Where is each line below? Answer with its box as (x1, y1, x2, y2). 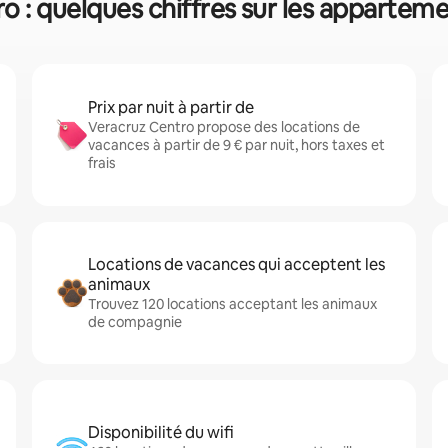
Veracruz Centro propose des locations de (88, 118, 360, 136)
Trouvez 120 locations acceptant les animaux (88, 295, 377, 313)
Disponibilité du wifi (88, 422, 234, 443)
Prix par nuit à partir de (88, 97, 254, 118)
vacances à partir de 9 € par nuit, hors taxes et (88, 136, 385, 154)
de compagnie (88, 313, 182, 331)
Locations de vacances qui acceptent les (88, 254, 385, 275)
